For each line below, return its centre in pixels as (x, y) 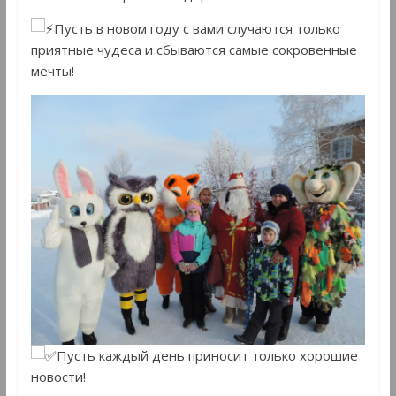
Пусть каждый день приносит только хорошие (207, 356)
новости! (58, 377)
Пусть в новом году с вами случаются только (197, 28)
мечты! (52, 70)
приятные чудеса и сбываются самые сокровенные (194, 49)
